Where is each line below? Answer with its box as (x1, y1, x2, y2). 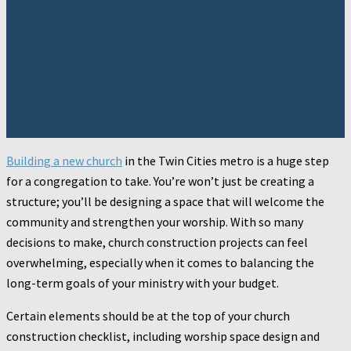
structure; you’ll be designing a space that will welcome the (6, 194, 324, 210)
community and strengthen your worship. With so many (6, 214, 303, 230)
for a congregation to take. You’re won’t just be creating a (6, 173, 314, 190)
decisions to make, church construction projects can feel (6, 234, 308, 251)
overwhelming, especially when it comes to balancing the (6, 255, 314, 271)
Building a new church (6, 153, 122, 169)
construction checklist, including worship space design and (6, 328, 320, 345)
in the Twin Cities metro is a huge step (122, 153, 329, 169)
